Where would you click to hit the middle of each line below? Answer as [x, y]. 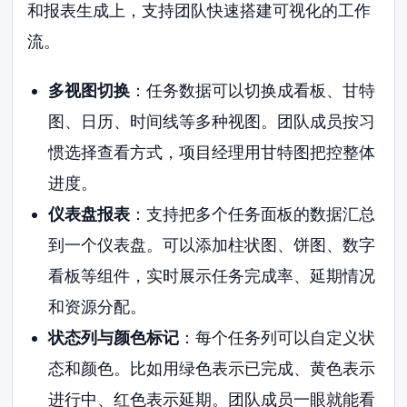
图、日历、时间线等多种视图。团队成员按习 [211, 121]
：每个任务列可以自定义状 [277, 337]
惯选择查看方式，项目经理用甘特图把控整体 [211, 152]
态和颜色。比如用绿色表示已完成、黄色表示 [211, 368]
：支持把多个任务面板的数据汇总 [252, 213]
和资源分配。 [97, 306]
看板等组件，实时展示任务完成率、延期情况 [211, 275]
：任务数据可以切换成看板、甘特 [252, 90]
